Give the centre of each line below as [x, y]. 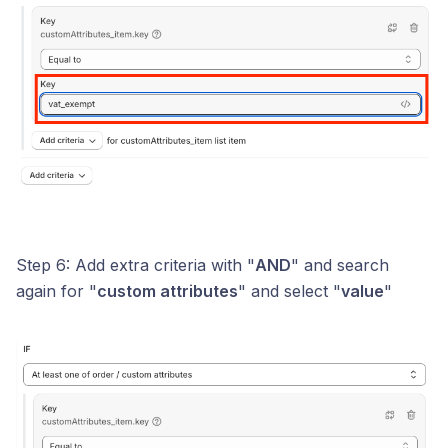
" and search [340, 264]
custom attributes [167, 290]
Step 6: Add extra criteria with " [135, 264]
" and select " [289, 290]
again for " [56, 290]
